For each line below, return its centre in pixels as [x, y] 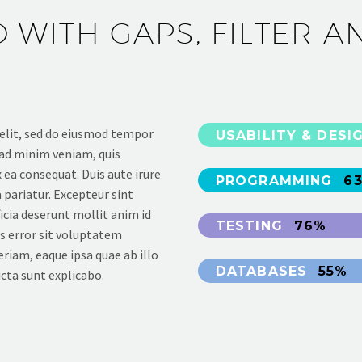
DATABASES [264, 271]
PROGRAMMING [277, 180]
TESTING [252, 225]
